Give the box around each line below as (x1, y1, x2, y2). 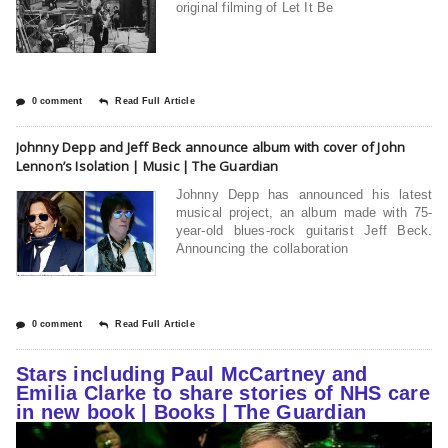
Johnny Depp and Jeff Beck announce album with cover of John (15, 137, 406, 156)
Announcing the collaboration (175, 240, 349, 256)
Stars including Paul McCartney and (15, 362, 368, 385)
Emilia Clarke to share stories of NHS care (15, 381, 430, 404)
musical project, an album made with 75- (175, 204, 433, 220)
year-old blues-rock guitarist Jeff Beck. (175, 222, 433, 238)
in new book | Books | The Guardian (15, 400, 367, 423)
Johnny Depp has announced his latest (175, 186, 433, 202)
